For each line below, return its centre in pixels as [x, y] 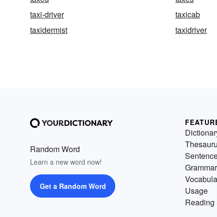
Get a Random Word [73, 186]
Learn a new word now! [66, 162]
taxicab [188, 14]
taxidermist [49, 30]
